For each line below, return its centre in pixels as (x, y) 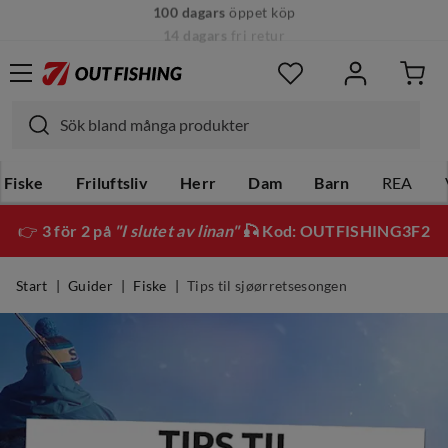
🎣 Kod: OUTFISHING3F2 (334, 231)
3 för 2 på (78, 231)
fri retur (256, 20)
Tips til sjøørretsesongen (267, 286)
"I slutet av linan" (177, 231)
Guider (90, 286)
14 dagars (195, 20)
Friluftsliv (112, 183)
